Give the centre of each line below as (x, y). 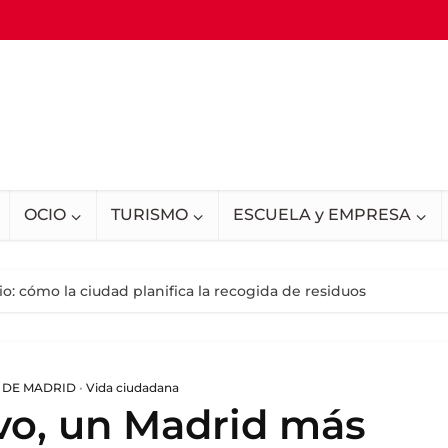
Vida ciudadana (132, 387)
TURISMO (149, 214)
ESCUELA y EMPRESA (322, 214)
